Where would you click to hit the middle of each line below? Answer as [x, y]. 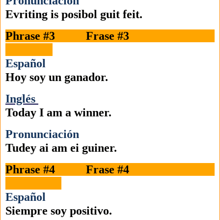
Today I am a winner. [94, 113]
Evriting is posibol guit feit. [74, 14]
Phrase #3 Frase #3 [110, 36]
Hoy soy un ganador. [95, 77]
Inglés [20, 99]
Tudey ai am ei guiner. [61, 148]
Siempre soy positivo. [97, 211]
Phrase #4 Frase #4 [110, 170]
